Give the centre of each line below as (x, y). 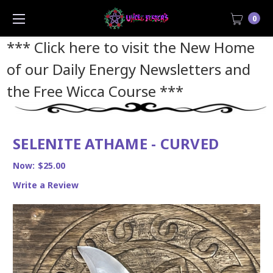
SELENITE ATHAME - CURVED (116, 143)
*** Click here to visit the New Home (130, 47)
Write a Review (46, 185)
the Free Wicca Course (81, 91)
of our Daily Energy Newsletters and (128, 69)
